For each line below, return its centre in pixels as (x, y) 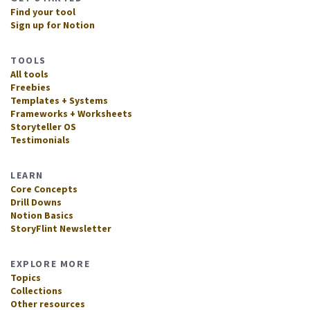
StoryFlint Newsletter (61, 228)
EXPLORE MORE (51, 263)
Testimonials (40, 139)
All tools (29, 74)
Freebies (30, 87)
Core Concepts (44, 189)
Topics (26, 277)
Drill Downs (36, 202)
